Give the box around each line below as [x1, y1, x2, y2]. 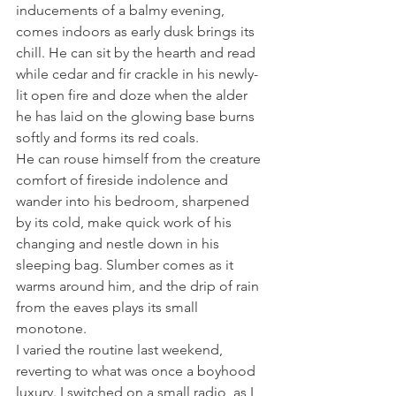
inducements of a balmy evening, [16, 2, 228, 19]
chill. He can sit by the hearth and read [16, 44, 259, 62]
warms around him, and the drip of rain [16, 278, 263, 295]
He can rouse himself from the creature [16, 150, 264, 168]
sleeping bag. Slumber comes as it [16, 256, 237, 274]
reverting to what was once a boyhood [16, 362, 259, 380]
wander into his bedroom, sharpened [16, 193, 253, 210]
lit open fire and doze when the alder [16, 87, 251, 104]
